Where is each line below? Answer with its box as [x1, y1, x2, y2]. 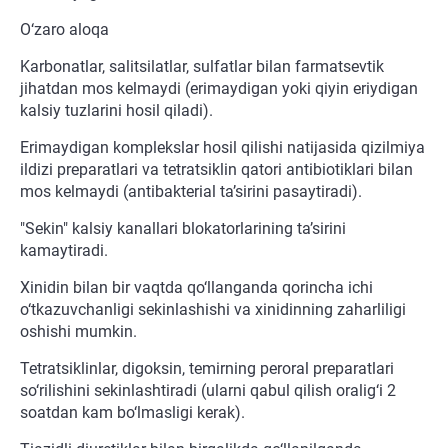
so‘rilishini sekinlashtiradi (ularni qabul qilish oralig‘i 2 [20, 381, 396, 401]
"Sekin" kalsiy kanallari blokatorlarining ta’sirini [20, 219, 346, 239]
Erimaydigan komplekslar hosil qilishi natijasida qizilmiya [20, 138, 425, 158]
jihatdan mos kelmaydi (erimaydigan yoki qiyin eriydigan [20, 79, 418, 99]
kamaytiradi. [20, 241, 108, 261]
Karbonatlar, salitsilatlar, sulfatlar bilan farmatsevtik [20, 57, 384, 77]
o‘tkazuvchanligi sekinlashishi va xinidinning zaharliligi [20, 300, 406, 320]
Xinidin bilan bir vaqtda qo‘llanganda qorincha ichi [20, 278, 373, 298]
